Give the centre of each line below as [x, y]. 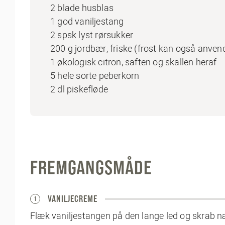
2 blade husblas [82, 8]
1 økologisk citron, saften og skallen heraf [134, 62]
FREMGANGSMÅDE [91, 167]
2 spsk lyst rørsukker [92, 35]
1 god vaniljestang [87, 22]
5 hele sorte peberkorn [95, 76]
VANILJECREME [73, 199]
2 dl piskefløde [79, 89]
